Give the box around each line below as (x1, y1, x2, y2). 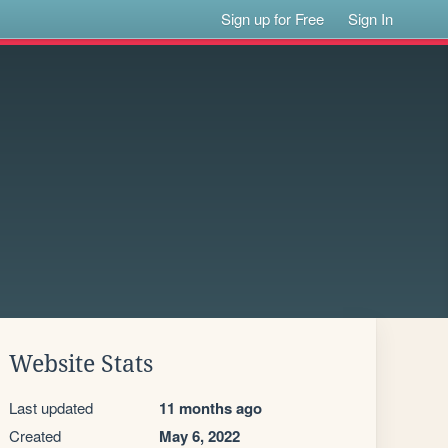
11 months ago (159, 397, 262, 419)
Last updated (9, 397, 93, 418)
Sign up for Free (221, 8, 325, 29)
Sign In (348, 8, 394, 29)
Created (9, 425, 61, 446)
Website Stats (9, 351, 153, 377)
